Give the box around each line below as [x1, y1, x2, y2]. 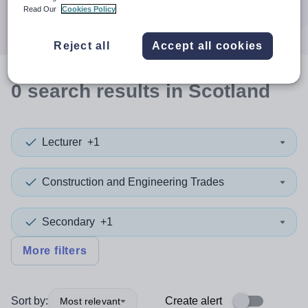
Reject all [54, 39, 110, 52]
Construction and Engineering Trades [42, 176, 224, 188]
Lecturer [42, 136, 82, 148]
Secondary [42, 216, 95, 228]
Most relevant [60, 295, 121, 307]
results [96, 80, 160, 102]
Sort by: [11, 295, 48, 307]
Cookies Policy [62, 4, 116, 13]
